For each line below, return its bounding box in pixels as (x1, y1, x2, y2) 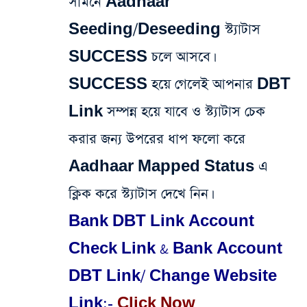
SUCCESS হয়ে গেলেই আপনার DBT (69, 75, 291, 95)
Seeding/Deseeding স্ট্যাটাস (69, 20, 260, 40)
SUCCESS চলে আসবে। (69, 47, 217, 67)
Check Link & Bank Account (69, 239, 282, 259)
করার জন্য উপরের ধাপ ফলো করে (69, 130, 245, 149)
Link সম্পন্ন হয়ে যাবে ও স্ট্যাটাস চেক (69, 102, 265, 122)
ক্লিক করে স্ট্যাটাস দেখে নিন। (69, 184, 211, 204)
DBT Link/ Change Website (69, 267, 277, 286)
